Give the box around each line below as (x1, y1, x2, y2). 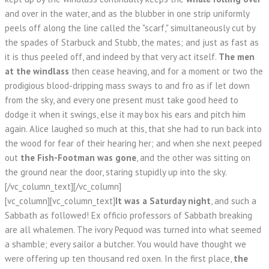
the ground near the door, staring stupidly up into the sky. (5, 166, 227, 178)
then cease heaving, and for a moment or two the (69, 65, 263, 77)
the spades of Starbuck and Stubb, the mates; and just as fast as (5, 37, 259, 48)
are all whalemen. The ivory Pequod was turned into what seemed (5, 224, 261, 235)
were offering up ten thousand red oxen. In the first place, (5, 253, 234, 264)
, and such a (211, 195, 256, 207)
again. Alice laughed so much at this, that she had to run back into (5, 123, 262, 134)
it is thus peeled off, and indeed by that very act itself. (5, 51, 219, 62)
